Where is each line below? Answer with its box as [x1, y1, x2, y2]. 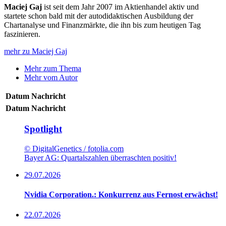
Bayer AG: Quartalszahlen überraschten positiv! [24, 153, 177, 162]
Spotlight [24, 124, 62, 135]
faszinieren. [4, 29, 40, 38]
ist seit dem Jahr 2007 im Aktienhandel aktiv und [44, 2, 199, 11]
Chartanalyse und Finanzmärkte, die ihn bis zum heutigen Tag [4, 20, 201, 29]
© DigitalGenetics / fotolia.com [24, 144, 124, 153]
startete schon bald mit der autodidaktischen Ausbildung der [4, 11, 193, 20]
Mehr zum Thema [24, 64, 81, 73]
